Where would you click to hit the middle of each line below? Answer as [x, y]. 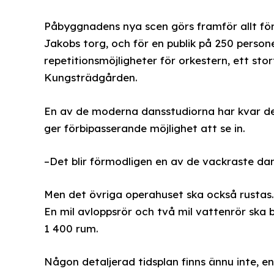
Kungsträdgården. [91, 78]
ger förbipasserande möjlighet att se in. [144, 128]
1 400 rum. [71, 228]
